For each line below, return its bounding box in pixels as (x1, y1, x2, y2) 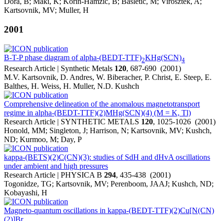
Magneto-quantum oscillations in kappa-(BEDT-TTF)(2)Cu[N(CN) (4, 206, 214, 215)
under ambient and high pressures (4, 162, 108, 170)
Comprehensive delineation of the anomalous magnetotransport (4, 100, 200, 108)
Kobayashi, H (4, 188, 47, 197)
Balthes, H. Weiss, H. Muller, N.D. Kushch (4, 82, 139, 90)
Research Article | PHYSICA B (4, 171, 104, 179)
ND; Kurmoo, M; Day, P (4, 135, 82, 144)
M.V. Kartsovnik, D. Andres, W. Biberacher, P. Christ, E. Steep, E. (4, 73, 212, 81)
